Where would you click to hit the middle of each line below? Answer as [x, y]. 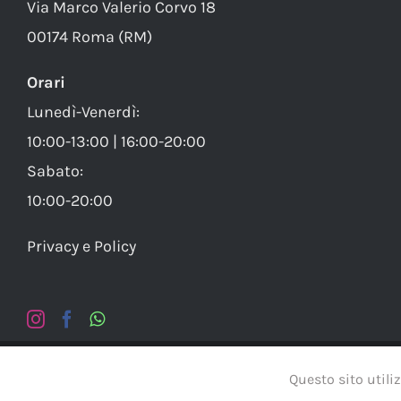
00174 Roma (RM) [90, 37]
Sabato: [55, 171]
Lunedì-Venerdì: [83, 112]
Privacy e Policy [81, 246]
